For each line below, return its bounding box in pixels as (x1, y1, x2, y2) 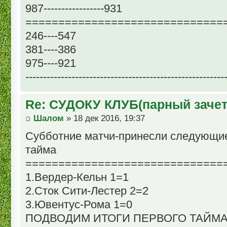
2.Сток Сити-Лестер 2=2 (25, 184, 148, 198)
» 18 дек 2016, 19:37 (64, 113, 145, 124)
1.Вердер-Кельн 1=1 (25, 171, 129, 184)
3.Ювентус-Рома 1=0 (25, 198, 132, 211)
